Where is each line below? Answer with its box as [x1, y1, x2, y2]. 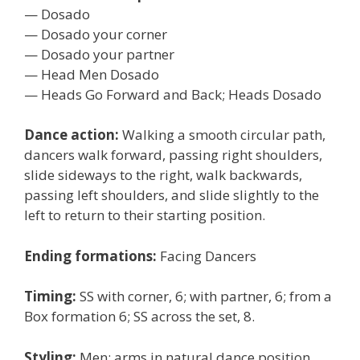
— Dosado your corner [24, 24, 167, 43]
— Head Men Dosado [24, 64, 159, 84]
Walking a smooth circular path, [119, 125, 325, 144]
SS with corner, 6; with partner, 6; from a [76, 287, 332, 305]
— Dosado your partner [24, 44, 174, 63]
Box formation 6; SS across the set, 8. [24, 307, 255, 325]
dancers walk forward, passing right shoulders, [24, 145, 322, 164]
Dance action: [24, 125, 119, 144]
